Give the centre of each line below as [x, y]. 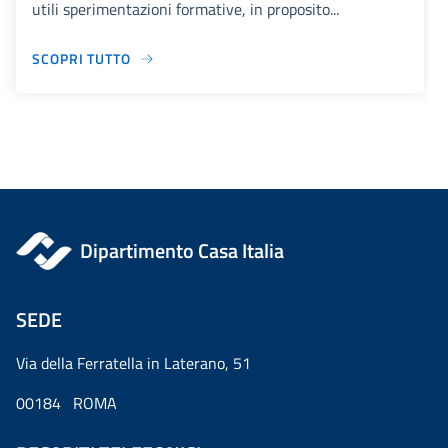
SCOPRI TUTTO [81, 59]
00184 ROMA [66, 403]
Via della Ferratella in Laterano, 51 [133, 363]
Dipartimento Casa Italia [182, 251]
